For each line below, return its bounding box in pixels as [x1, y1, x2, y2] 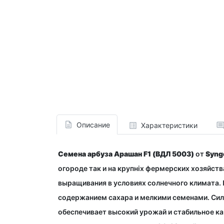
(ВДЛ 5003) [152, 149, 195, 158]
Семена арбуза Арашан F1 [58, 149, 151, 158]
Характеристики [140, 121, 197, 130]
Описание [76, 120, 110, 129]
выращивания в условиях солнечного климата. [58, 178, 222, 187]
